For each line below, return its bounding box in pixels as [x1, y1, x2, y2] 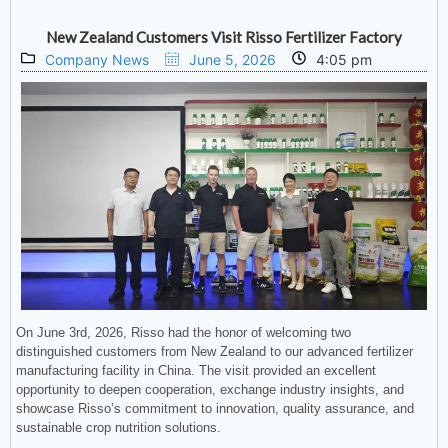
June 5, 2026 [189, 51, 276, 69]
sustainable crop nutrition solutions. [16, 420, 221, 436]
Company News [45, 51, 149, 69]
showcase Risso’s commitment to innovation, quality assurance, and [16, 401, 414, 417]
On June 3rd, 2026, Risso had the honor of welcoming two [16, 325, 351, 341]
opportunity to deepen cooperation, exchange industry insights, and [16, 382, 404, 398]
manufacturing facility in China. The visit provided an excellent [16, 363, 376, 379]
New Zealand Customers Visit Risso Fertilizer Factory [46, 28, 402, 47]
